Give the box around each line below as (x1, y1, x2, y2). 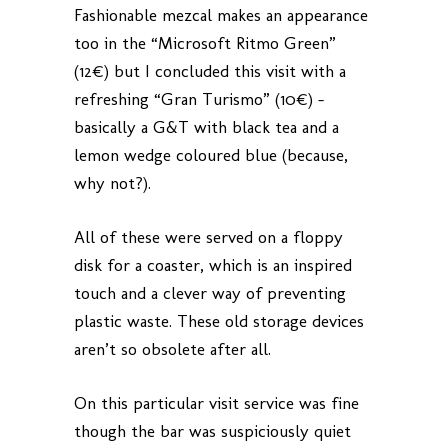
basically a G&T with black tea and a (74, 117, 339, 138)
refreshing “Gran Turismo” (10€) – (74, 89, 324, 110)
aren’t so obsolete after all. (74, 339, 271, 360)
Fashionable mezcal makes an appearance (74, 5, 368, 26)
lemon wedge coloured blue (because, (74, 145, 348, 166)
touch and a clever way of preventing (74, 283, 346, 304)
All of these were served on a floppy (74, 227, 343, 248)
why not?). (74, 173, 151, 194)
